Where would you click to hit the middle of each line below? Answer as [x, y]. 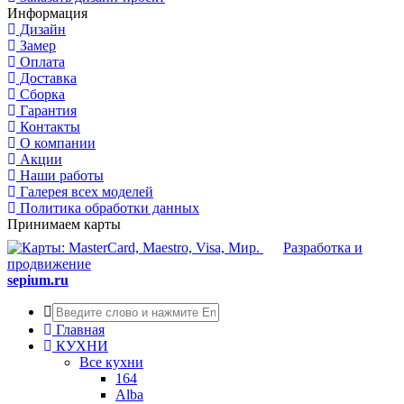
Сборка [41, 94]
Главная [78, 329]
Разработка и [323, 247]
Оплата [41, 61]
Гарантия [46, 110]
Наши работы [60, 175]
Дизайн [41, 29]
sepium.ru [38, 280]
